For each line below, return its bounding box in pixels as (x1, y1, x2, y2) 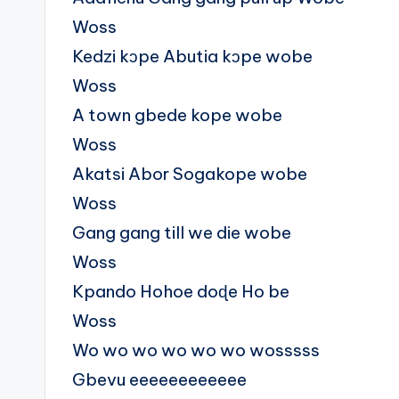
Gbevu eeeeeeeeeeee (72, 369, 247, 391)
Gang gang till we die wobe (72, 222, 291, 244)
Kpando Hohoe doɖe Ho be (72, 281, 289, 303)
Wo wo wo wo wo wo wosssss (72, 339, 320, 362)
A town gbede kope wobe (72, 104, 282, 126)
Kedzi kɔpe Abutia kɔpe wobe (72, 45, 313, 68)
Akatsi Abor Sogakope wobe (72, 163, 307, 185)
